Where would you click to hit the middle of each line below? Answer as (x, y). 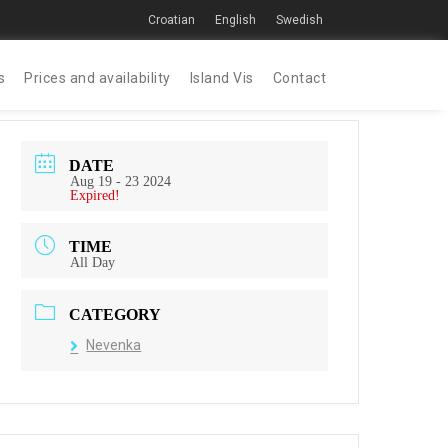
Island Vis (221, 78)
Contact (299, 78)
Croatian (171, 19)
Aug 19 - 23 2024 (121, 181)
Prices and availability (97, 78)
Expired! (95, 195)
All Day (93, 263)
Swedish (299, 19)
